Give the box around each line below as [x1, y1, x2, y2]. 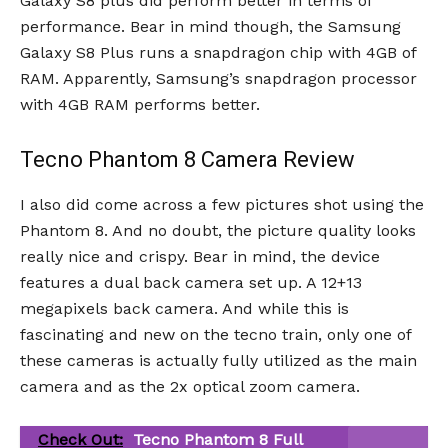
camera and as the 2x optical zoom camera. [20, 377, 360, 397]
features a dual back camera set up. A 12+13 [20, 273, 362, 293]
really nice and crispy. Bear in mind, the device [20, 247, 380, 267]
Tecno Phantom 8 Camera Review [20, 147, 355, 173]
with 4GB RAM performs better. [20, 95, 260, 115]
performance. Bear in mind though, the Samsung [20, 17, 401, 37]
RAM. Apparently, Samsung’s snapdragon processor [20, 69, 417, 89]
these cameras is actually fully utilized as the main [20, 351, 417, 371]
